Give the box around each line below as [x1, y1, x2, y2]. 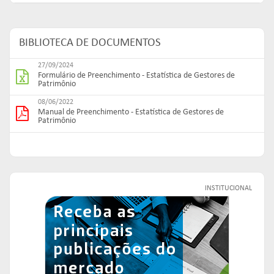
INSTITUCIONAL [205, 185, 252, 192]
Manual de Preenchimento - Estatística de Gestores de [38, 108, 224, 117]
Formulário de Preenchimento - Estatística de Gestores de [38, 71, 235, 80]
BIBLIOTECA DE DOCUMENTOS [19, 37, 161, 49]
